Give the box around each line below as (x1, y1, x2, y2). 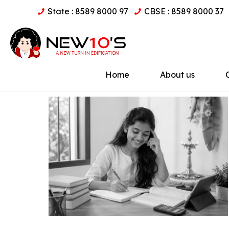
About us (160, 70, 195, 80)
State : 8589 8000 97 (48, 6, 129, 16)
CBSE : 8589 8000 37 (144, 6, 224, 16)
